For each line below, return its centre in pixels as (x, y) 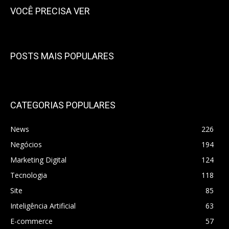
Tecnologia (29, 175)
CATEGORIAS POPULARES (63, 105)
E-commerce (31, 221)
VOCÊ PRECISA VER (50, 11)
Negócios (26, 144)
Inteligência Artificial (43, 205)
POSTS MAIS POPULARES (62, 56)
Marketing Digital (38, 159)
